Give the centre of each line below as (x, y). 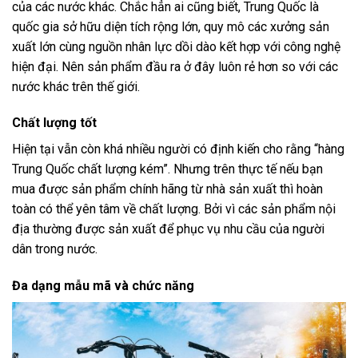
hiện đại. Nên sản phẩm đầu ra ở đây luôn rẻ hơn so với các (175, 66)
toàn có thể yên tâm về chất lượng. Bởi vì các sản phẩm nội (174, 209)
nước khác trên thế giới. (76, 86)
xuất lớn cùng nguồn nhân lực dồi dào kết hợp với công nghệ (176, 46)
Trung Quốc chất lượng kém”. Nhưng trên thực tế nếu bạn (167, 169)
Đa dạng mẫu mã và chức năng (103, 286)
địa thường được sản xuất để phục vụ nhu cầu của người (168, 229)
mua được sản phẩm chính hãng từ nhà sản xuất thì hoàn (167, 189)
